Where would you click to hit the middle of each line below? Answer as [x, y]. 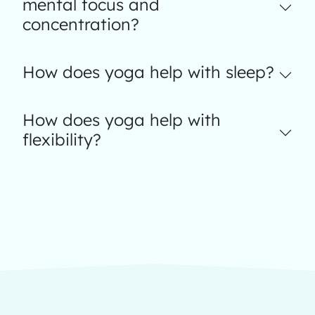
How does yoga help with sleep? [148, 72]
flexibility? [62, 140]
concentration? [81, 24]
